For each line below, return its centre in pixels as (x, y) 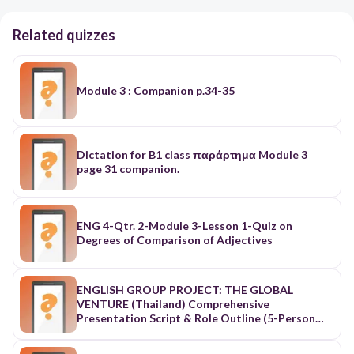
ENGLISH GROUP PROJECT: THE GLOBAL (185, 289)
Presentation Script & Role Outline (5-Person (196, 318)
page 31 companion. (128, 168)
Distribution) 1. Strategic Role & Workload (190, 332)
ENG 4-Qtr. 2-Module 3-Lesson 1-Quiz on (185, 225)
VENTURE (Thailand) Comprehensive (173, 303)
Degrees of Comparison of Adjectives (175, 239)
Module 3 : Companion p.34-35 (156, 90)
